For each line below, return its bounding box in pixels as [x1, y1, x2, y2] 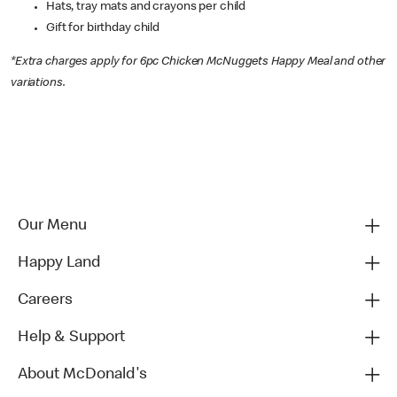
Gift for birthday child [46, 22, 160, 35]
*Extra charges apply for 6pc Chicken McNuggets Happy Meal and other [11, 56, 386, 68]
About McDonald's [18, 367, 147, 383]
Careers [18, 292, 73, 308]
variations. [11, 77, 68, 90]
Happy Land [18, 255, 100, 271]
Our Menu [18, 218, 87, 234]
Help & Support [18, 330, 125, 346]
